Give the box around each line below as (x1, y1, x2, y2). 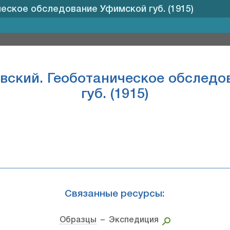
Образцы (59, 217, 97, 224)
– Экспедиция (96, 217, 159, 224)
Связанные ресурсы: (65, 189, 165, 199)
